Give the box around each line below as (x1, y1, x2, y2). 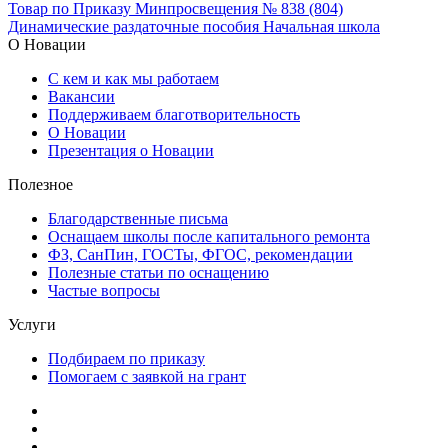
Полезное (8, 176, 73, 194)
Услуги (8, 316, 56, 334)
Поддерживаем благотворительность (48, 106, 300, 124)
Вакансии (48, 88, 115, 106)
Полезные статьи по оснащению (48, 264, 269, 282)
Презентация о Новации (48, 142, 214, 160)
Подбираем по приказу (48, 350, 205, 368)
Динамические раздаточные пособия (8, 18, 259, 36)
